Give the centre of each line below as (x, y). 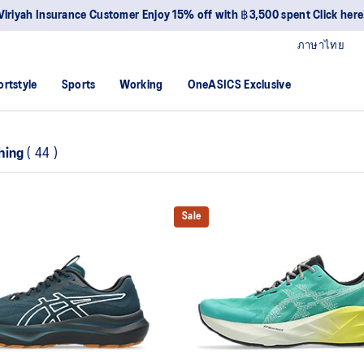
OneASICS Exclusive (239, 85)
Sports (78, 85)
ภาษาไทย (321, 45)
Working (141, 85)
